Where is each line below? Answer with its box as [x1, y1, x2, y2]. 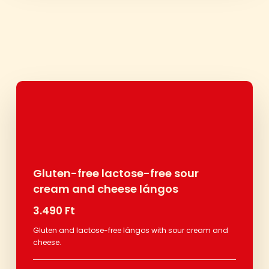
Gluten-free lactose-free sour [32, 165, 199, 181]
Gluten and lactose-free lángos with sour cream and [32, 225, 228, 235]
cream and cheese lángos [32, 181, 178, 196]
